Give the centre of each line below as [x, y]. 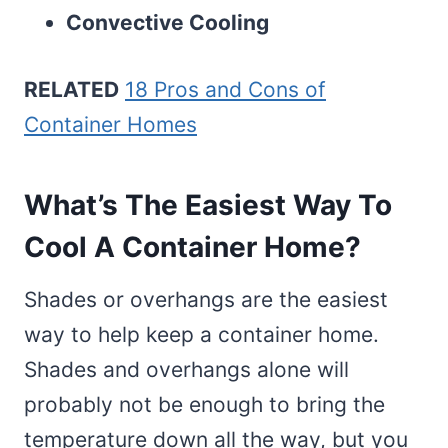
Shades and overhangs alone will [186, 369]
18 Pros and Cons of [225, 89]
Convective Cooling [167, 22]
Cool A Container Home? [192, 246]
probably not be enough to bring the [204, 404]
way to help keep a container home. [201, 334]
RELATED [71, 89]
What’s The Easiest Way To [208, 204]
